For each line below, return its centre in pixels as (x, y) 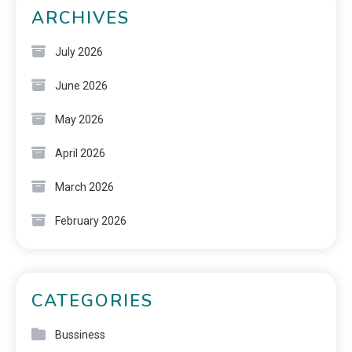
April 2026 (80, 153)
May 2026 (79, 119)
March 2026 (84, 187)
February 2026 (91, 220)
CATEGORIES (92, 301)
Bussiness (80, 334)
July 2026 (79, 51)
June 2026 (81, 85)
